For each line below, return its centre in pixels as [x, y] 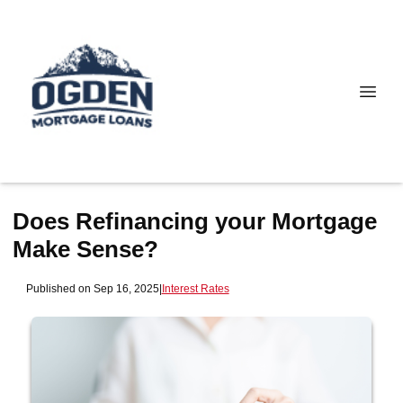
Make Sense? [85, 249]
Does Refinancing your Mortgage [195, 221]
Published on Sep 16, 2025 [92, 288]
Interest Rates [195, 288]
